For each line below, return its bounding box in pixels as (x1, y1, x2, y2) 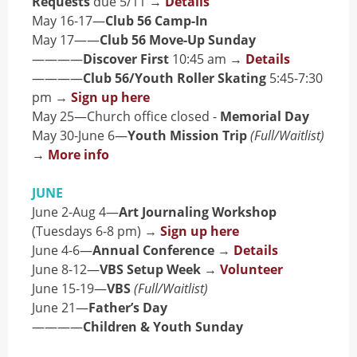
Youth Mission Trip (127, 127, 247, 144)
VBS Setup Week (100, 261, 201, 278)
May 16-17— (32, 12, 105, 29)
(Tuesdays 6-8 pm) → (32, 222, 160, 240)
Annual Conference (92, 241, 214, 259)
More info (48, 146, 109, 163)
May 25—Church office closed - (32, 108, 220, 125)
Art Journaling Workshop (119, 203, 277, 221)
